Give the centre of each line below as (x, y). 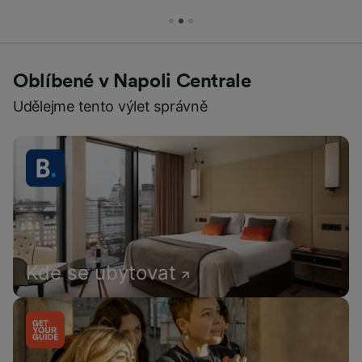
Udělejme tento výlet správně (110, 106)
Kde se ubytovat (101, 273)
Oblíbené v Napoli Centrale (132, 82)
